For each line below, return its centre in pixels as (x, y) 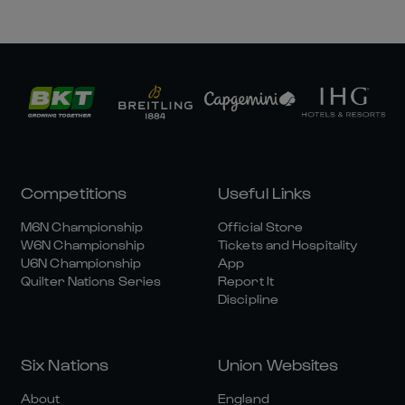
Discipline (248, 299)
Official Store (261, 226)
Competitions (74, 192)
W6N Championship (83, 245)
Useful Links (265, 192)
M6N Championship (82, 226)
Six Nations (65, 364)
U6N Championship (81, 263)
